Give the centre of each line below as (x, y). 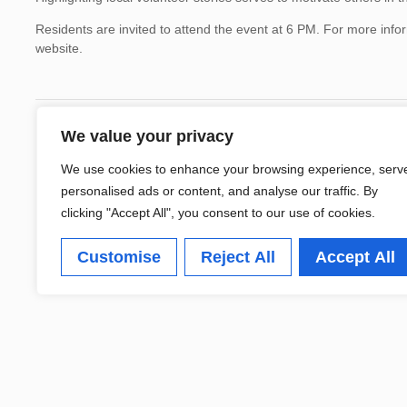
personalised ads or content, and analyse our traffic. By (219, 191)
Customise (119, 257)
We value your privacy (147, 136)
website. (60, 49)
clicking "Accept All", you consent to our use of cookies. (218, 213)
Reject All (238, 257)
